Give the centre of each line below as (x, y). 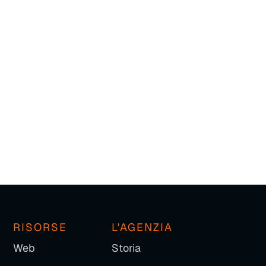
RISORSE (40, 227)
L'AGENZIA (142, 227)
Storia (126, 248)
